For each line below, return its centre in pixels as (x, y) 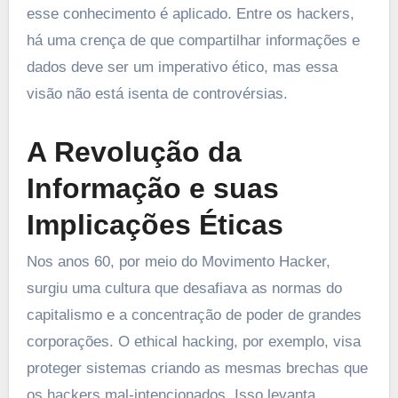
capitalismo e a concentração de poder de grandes (194, 314)
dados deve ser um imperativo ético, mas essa (182, 67)
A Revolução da (134, 151)
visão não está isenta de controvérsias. (157, 93)
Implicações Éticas (155, 224)
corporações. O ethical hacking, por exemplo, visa (193, 341)
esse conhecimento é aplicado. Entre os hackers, (190, 13)
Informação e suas (152, 188)
